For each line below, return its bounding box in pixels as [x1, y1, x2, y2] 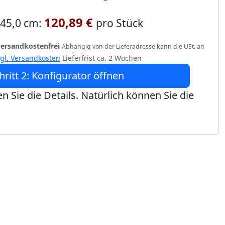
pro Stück [96, 16, 143, 30]
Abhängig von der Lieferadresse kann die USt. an [62, 42, 204, 51]
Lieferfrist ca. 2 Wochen [60, 53, 142, 63]
